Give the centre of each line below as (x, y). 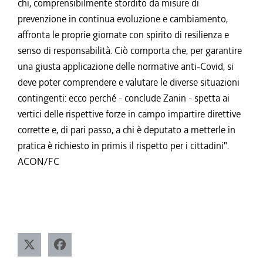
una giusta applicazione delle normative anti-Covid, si (126, 66)
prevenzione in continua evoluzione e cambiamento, (123, 19)
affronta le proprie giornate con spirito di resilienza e (123, 35)
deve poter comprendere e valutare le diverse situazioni (129, 82)
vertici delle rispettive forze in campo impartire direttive (129, 114)
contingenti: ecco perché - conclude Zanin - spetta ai (124, 98)
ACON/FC (38, 161)
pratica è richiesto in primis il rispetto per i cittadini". (123, 146)
